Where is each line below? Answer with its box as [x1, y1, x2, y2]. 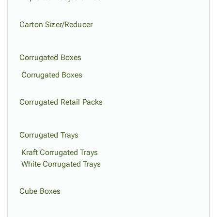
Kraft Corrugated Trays [21, 148, 98, 157]
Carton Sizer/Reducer [19, 20, 93, 29]
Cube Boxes [19, 186, 61, 196]
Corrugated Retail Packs [19, 97, 103, 107]
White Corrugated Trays [21, 159, 101, 169]
